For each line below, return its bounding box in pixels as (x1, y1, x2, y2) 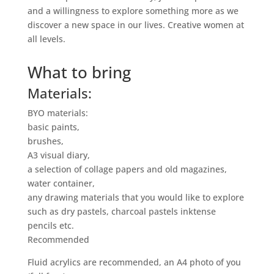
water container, (27, 177, 95, 190)
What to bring (27, 61, 131, 84)
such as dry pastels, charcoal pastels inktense (27, 206, 216, 218)
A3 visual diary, (27, 149, 90, 161)
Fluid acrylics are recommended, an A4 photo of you (27, 256, 241, 268)
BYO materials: (27, 107, 88, 119)
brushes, (27, 135, 64, 147)
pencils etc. (27, 220, 74, 232)
